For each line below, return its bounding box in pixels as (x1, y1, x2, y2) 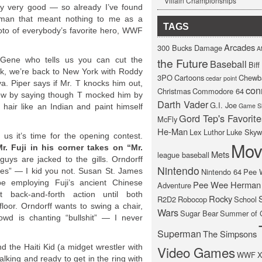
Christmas (157, 85, 191, 96)
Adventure (157, 180, 191, 191)
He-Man (157, 125, 188, 137)
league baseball (157, 149, 209, 160)
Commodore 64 (192, 85, 244, 96)
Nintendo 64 (201, 166, 242, 177)
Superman (157, 226, 201, 240)
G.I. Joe (210, 99, 237, 111)
